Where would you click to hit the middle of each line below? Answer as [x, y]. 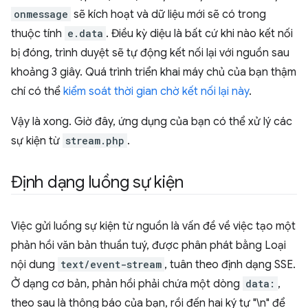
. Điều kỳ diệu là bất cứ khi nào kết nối [199, 34]
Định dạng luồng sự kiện [97, 182]
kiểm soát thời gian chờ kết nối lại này [156, 91]
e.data [85, 33]
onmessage [41, 14]
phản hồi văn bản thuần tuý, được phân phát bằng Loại [148, 245]
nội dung [34, 265]
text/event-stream [111, 264]
